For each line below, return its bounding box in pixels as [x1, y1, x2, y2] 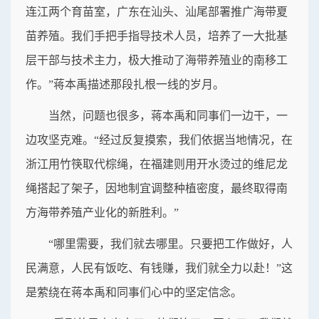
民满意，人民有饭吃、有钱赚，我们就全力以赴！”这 [26, 262, 293, 275]
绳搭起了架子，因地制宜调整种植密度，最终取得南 [26, 182, 288, 195]
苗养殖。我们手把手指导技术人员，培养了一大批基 [26, 30, 288, 43]
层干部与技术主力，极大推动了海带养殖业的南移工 [26, 54, 288, 67]
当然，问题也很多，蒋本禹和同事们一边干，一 [48, 110, 288, 122]
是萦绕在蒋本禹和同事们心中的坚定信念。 [26, 286, 242, 299]
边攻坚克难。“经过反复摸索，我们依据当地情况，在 [26, 134, 293, 147]
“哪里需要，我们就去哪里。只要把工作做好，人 [48, 238, 293, 251]
